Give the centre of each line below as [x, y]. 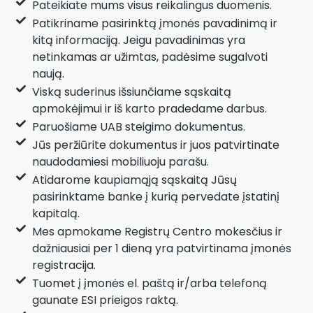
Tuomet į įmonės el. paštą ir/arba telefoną [149, 283]
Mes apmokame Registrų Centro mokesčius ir [157, 231]
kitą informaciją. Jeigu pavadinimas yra [138, 40]
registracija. [64, 265]
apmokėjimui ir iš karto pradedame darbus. [149, 108]
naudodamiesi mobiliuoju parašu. [120, 161]
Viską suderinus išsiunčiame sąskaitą [131, 92]
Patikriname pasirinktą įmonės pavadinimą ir [154, 23]
